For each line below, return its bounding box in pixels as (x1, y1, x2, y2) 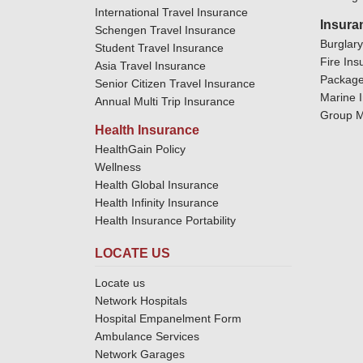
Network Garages (95, 348, 185, 361)
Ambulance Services (95, 330, 199, 343)
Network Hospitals (95, 294, 187, 307)
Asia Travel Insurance (95, 59, 206, 72)
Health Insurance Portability (95, 214, 236, 227)
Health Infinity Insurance (95, 196, 222, 209)
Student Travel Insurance (95, 41, 224, 54)
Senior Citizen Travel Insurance (95, 77, 255, 90)
